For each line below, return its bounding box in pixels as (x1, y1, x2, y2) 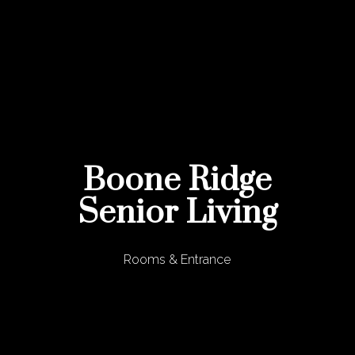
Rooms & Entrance (124, 251, 231, 267)
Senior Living (77, 192, 277, 234)
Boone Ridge (82, 159, 272, 201)
